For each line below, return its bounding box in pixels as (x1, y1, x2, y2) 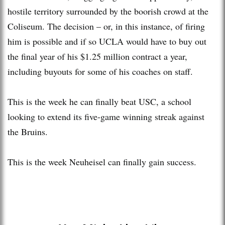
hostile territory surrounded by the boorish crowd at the (8, 5, 208, 17)
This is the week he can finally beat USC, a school (8, 95, 191, 107)
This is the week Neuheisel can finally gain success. (8, 155, 196, 168)
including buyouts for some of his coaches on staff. (8, 65, 193, 77)
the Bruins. (8, 125, 48, 138)
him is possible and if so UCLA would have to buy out (8, 35, 206, 47)
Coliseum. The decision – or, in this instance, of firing (8, 20, 205, 32)
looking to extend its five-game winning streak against (8, 110, 204, 123)
